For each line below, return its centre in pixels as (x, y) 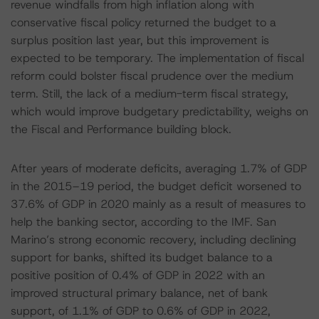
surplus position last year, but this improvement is (140, 40)
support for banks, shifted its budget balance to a (142, 257)
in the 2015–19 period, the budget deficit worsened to (156, 186)
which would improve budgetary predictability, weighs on (159, 111)
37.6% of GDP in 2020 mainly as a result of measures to (158, 204)
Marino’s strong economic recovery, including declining (153, 240)
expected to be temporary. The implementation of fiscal (157, 58)
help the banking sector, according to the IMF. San (143, 222)
